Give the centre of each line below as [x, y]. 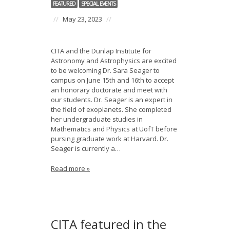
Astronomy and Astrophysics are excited [114, 61]
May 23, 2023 [82, 19]
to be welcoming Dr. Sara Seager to [105, 70]
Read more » [70, 168]
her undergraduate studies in [97, 119]
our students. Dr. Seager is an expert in [112, 100]
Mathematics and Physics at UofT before [114, 129]
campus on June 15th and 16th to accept [112, 80]
